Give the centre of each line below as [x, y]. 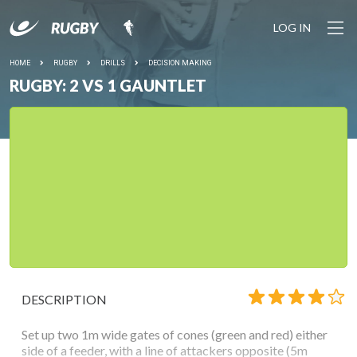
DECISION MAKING [180, 63]
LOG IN [292, 27]
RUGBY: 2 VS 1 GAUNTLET [108, 85]
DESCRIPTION [64, 299]
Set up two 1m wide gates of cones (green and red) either [175, 334]
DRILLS [113, 63]
